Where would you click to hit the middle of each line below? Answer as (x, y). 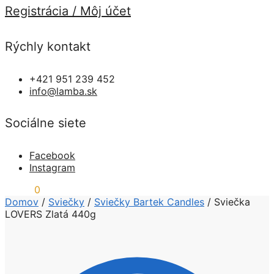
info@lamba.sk (63, 91)
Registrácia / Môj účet (68, 11)
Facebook (52, 155)
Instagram (52, 167)
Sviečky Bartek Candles (149, 202)
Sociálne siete (46, 123)
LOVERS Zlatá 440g (50, 214)
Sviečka (232, 202)
